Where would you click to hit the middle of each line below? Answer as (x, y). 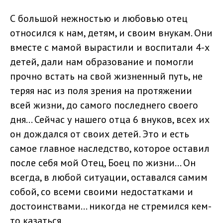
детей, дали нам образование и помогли (102, 62)
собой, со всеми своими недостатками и (102, 192)
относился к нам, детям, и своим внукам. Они (111, 33)
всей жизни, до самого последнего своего (104, 105)
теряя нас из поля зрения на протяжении (101, 91)
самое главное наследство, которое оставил (110, 149)
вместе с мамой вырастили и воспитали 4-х (110, 48)
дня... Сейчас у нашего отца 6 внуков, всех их (110, 120)
